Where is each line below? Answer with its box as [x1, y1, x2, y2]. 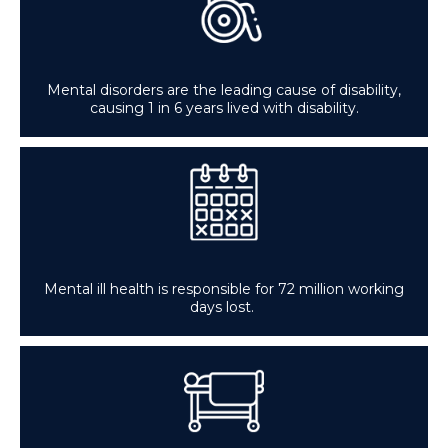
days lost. [190, 298, 258, 316]
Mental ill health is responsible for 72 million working [44, 280, 404, 298]
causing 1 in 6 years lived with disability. [89, 99, 359, 117]
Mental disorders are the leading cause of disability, [47, 81, 401, 99]
